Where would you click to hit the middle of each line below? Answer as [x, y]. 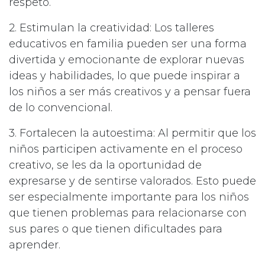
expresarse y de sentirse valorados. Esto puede [132, 181]
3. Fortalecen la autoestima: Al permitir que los [132, 133]
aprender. [35, 245]
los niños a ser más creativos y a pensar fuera [130, 92]
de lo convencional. [61, 108]
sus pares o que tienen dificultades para [116, 229]
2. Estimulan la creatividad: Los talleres [112, 28]
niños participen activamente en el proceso [126, 149]
